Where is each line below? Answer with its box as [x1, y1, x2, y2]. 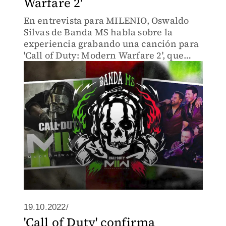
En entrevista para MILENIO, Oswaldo [23, 14, 189, 27]
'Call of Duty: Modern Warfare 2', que [23, 49, 184, 62]
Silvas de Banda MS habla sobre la [23, 26, 173, 38]
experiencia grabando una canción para [23, 37, 199, 50]
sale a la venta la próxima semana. [23, 61, 175, 73]
